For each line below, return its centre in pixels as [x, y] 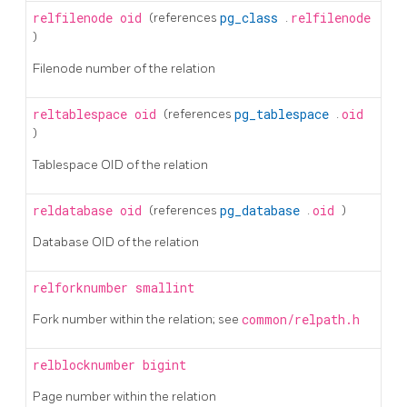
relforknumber [84, 288]
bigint [164, 365]
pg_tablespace [285, 114]
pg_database [263, 210]
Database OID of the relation [116, 242]
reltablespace [84, 114]
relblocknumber [88, 365]
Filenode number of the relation [124, 68]
